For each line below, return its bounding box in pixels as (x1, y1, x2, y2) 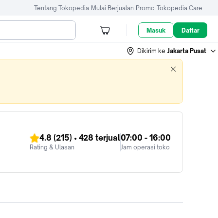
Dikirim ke (137, 47, 165, 54)
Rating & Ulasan (30, 144, 74, 151)
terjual (93, 133, 120, 143)
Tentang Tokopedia (34, 4, 89, 12)
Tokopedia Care (157, 4, 202, 12)
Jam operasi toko (121, 144, 170, 151)
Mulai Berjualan (91, 4, 134, 12)
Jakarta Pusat (167, 47, 206, 54)
